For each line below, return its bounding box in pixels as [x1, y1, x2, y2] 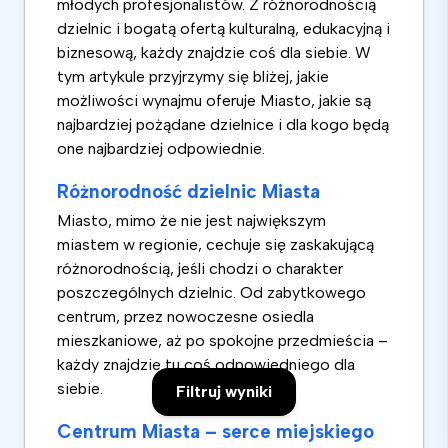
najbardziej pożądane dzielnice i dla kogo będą [57, 115, 389, 135]
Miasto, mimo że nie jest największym [57, 211, 326, 231]
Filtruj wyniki [176, 382, 272, 401]
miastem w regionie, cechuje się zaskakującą [57, 235, 374, 255]
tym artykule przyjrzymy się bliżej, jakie [57, 67, 329, 87]
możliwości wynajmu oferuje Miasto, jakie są [57, 91, 371, 111]
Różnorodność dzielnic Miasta [57, 180, 320, 204]
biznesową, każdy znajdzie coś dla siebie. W [57, 43, 371, 63]
